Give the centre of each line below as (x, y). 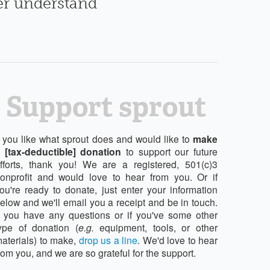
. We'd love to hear (177, 240)
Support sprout (106, 107)
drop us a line (108, 240)
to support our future (170, 151)
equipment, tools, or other (156, 227)
